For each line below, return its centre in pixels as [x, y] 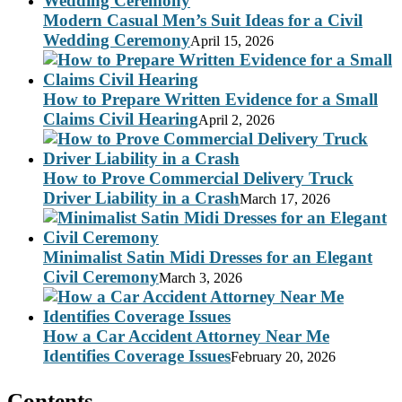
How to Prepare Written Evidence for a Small [210, 100]
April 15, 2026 [232, 41]
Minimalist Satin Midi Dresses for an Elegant [208, 258]
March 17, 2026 [285, 199]
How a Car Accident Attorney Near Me [186, 336]
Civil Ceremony [101, 277]
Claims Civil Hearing [121, 119]
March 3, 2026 [201, 278]
